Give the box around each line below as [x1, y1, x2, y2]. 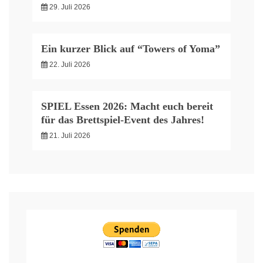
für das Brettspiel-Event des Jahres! [41, 113, 204, 126]
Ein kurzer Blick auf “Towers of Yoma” [41, 42, 220, 55]
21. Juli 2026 [49, 131, 90, 140]
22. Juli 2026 [49, 60, 90, 69]
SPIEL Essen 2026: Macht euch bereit [41, 100, 213, 112]
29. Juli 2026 [49, 2, 90, 11]
